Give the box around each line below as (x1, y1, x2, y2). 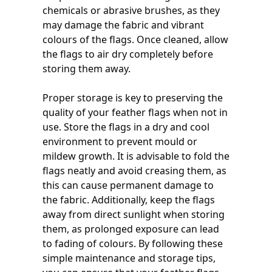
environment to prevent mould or (42, 134, 197, 148)
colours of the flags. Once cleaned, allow (42, 32, 228, 46)
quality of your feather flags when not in (42, 105, 228, 119)
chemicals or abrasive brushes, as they (42, 3, 220, 17)
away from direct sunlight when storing (42, 207, 225, 221)
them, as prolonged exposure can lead (42, 222, 219, 236)
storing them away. (42, 61, 131, 75)
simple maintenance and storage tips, (42, 251, 216, 265)
